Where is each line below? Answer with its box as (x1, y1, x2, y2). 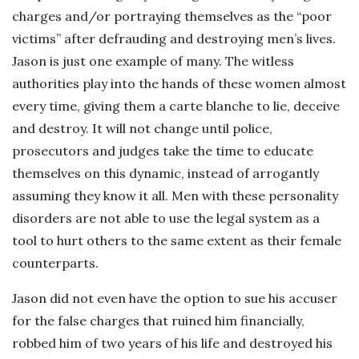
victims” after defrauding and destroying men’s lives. (12, 30, 336, 46)
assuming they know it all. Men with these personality (12, 188, 338, 204)
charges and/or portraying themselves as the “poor (12, 8, 332, 24)
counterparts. (12, 255, 99, 271)
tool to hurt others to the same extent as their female (12, 232, 341, 248)
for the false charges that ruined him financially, (12, 313, 305, 329)
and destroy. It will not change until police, (12, 120, 272, 136)
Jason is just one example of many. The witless (12, 53, 294, 69)
